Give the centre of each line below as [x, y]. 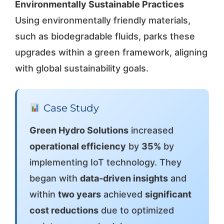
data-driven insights [124, 178]
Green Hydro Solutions [79, 130]
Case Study [70, 108]
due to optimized [136, 210]
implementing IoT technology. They [105, 162]
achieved [123, 194]
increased [151, 130]
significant [168, 194]
